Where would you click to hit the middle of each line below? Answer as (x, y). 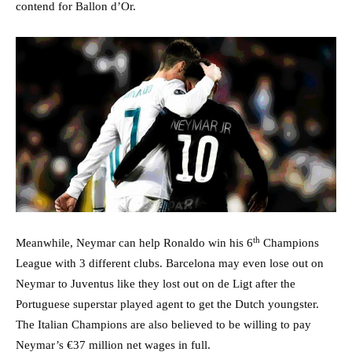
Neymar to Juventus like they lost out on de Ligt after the (156, 284)
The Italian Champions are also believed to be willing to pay (163, 325)
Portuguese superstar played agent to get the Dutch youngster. (167, 304)
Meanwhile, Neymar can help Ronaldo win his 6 (134, 243)
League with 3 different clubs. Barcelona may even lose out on (170, 264)
